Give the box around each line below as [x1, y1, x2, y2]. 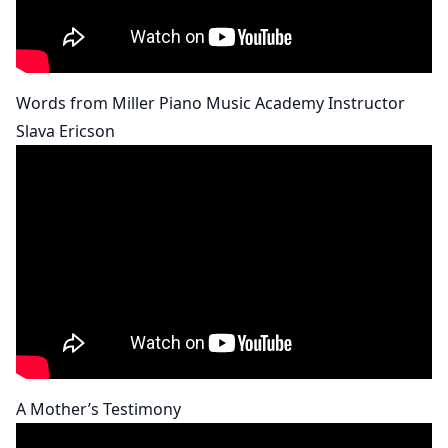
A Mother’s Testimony [16, 397, 181, 420]
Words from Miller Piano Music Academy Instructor [16, 91, 405, 114]
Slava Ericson [16, 119, 115, 142]
